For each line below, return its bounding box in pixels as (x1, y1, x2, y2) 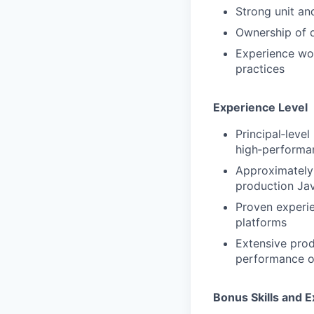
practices (235, 61, 285, 76)
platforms (235, 214, 287, 229)
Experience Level (213, 100, 308, 114)
